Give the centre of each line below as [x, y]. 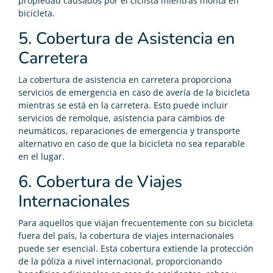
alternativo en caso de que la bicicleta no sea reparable [132, 143]
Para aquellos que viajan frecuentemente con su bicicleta [136, 222]
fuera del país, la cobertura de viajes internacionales [126, 235]
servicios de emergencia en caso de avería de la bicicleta [134, 92]
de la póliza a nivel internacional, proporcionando [120, 261]
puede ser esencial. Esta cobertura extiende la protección [136, 248]
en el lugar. [41, 156]
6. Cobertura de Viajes [100, 182]
